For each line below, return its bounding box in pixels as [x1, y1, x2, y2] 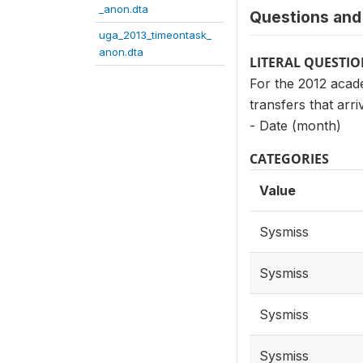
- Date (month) [250, 117, 341, 134]
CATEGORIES [250, 150, 329, 168]
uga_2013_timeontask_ [99, 28, 211, 41]
